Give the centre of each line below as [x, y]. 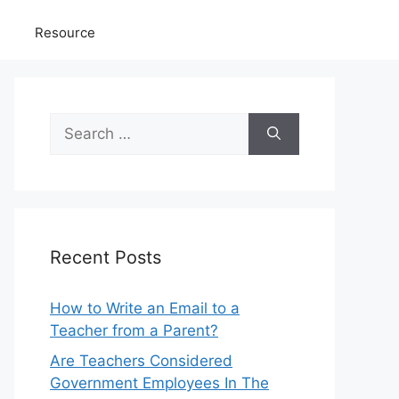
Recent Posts [106, 257]
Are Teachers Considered [141, 360]
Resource [65, 33]
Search [74, 123]
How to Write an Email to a [145, 308]
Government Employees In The [159, 383]
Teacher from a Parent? [134, 330]
